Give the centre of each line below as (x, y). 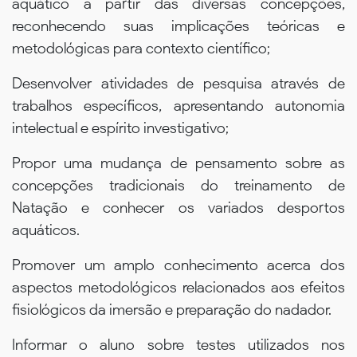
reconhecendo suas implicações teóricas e (178, 25)
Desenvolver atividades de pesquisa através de (178, 83)
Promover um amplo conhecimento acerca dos (178, 265)
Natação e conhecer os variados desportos (178, 207)
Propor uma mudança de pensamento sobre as (178, 163)
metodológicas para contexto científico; (141, 48)
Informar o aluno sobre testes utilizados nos (178, 344)
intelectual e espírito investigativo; (120, 127)
